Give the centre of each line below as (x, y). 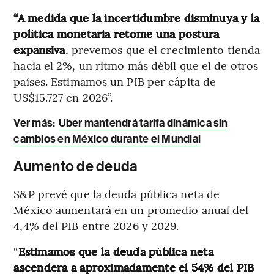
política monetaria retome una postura (117, 34)
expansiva (39, 50)
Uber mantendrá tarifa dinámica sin (143, 123)
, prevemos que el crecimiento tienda (163, 50)
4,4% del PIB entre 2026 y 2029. (96, 226)
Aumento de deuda (76, 167)
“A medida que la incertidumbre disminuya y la (137, 18)
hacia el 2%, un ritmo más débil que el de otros (136, 65)
